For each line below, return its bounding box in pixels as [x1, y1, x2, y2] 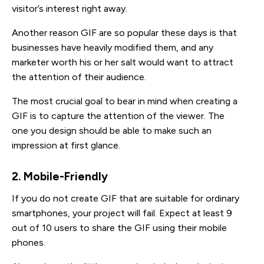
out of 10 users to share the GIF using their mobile [12, 222, 227, 233]
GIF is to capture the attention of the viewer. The [12, 110, 225, 121]
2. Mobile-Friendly [12, 169, 108, 183]
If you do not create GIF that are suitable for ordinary [12, 192, 239, 204]
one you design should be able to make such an [12, 124, 212, 136]
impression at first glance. [12, 139, 120, 151]
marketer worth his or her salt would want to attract [12, 56, 233, 68]
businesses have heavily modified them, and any [12, 41, 213, 53]
